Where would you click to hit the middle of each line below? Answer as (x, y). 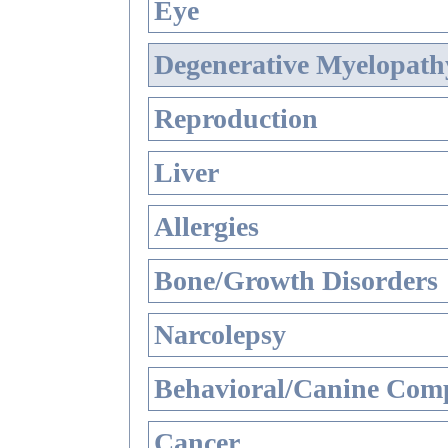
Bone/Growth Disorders (296, 280)
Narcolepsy (220, 334)
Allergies (206, 226)
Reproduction (236, 118)
